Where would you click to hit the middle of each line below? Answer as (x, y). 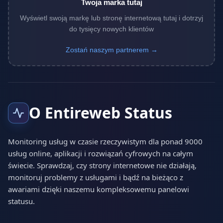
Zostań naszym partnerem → (111, 50)
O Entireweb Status (101, 113)
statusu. (21, 201)
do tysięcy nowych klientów (111, 29)
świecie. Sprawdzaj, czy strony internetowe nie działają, (102, 166)
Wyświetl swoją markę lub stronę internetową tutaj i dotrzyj (111, 18)
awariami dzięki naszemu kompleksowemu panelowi (99, 189)
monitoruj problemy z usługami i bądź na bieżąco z (96, 177)
